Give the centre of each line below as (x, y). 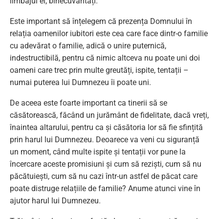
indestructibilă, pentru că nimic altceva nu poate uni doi (105, 58)
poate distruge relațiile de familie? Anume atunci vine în (105, 189)
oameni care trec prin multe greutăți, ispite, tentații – (99, 70)
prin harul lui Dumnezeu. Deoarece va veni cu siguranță (105, 140)
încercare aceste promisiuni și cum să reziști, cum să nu (106, 164)
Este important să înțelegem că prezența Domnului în (101, 22)
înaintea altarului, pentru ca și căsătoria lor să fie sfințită (106, 128)
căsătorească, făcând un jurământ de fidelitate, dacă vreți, (109, 115)
